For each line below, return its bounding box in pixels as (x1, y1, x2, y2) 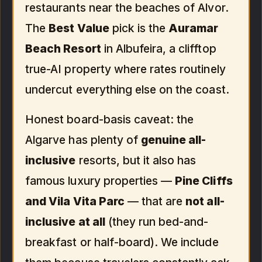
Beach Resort (25, 41, 101, 56)
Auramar (168, 20, 219, 35)
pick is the (109, 20, 169, 35)
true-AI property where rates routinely (25, 61, 226, 76)
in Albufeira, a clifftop (101, 41, 216, 56)
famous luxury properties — (25, 173, 175, 188)
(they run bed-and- (105, 214, 209, 229)
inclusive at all (25, 214, 105, 229)
